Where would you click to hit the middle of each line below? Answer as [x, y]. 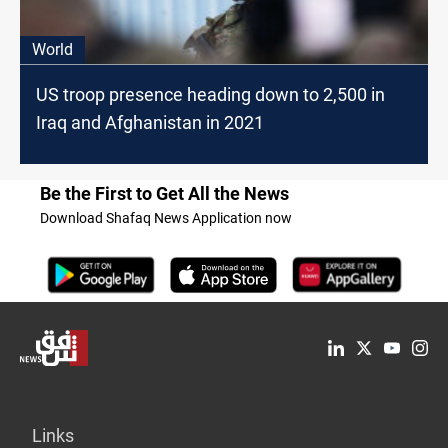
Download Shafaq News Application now [166, 218]
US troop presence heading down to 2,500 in [210, 95]
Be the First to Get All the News [164, 194]
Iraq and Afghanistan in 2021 [150, 123]
